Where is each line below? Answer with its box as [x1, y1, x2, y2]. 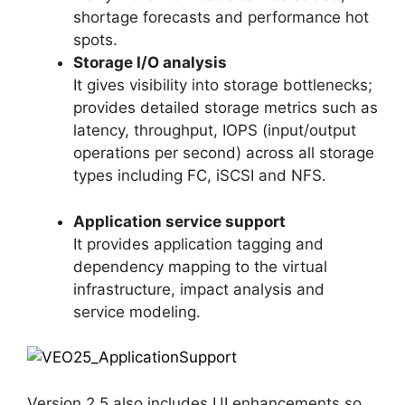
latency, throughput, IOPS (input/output [73, 121, 356, 140]
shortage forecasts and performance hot [73, 8, 369, 27]
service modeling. [73, 302, 201, 321]
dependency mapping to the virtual [73, 257, 327, 276]
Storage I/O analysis [73, 53, 227, 72]
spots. [73, 31, 118, 50]
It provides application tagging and [73, 234, 324, 253]
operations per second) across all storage [73, 144, 374, 163]
